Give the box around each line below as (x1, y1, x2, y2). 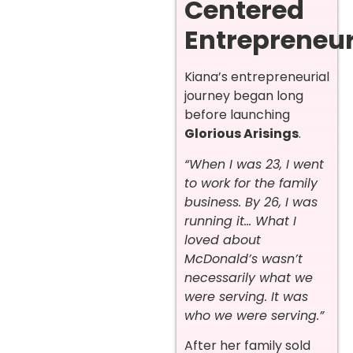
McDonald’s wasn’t (184, 249, 303, 268)
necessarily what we (184, 268, 313, 287)
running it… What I (184, 211, 296, 230)
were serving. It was (184, 287, 308, 306)
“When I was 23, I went (184, 154, 324, 173)
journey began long (184, 87, 303, 106)
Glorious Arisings (184, 124, 299, 143)
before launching (184, 106, 290, 124)
